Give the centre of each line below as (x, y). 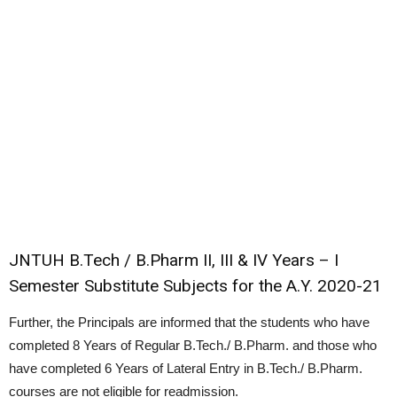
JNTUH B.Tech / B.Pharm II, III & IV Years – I (174, 261)
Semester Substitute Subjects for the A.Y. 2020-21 (195, 286)
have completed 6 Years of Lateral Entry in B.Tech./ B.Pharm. (186, 369)
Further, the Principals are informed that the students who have (189, 323)
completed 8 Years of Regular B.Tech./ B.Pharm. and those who (193, 346)
